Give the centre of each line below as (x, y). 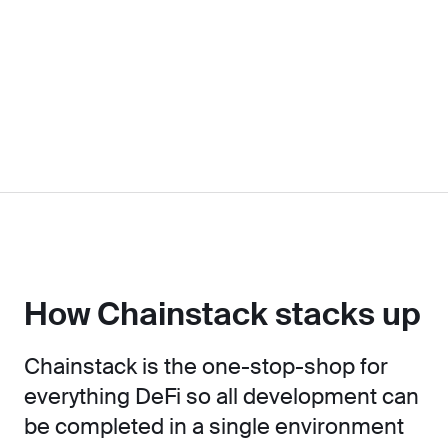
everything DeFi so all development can (221, 397)
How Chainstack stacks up (222, 314)
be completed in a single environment (214, 427)
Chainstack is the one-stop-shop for (206, 367)
